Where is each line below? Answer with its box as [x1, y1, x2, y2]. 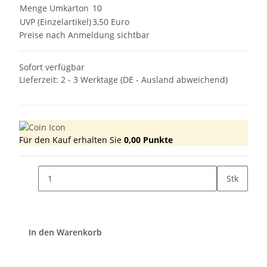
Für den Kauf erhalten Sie [19, 134, 124, 145]
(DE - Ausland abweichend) [120, 74, 228, 86]
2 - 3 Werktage [61, 74, 120, 86]
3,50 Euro [92, 16, 129, 28]
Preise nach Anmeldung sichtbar [19, 29, 150, 41]
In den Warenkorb [29, 226, 104, 238]
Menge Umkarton [20, 2, 89, 14]
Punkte [143, 134, 173, 145]
